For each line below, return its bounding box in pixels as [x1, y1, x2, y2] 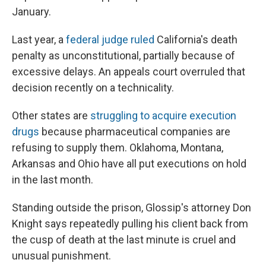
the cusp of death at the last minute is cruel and [12, 233, 236, 246]
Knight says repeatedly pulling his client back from [12, 217, 248, 230]
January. [12, 5, 51, 18]
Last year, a [12, 33, 66, 46]
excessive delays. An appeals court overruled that [12, 65, 245, 78]
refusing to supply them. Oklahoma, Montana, [12, 141, 223, 154]
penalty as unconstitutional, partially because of [12, 49, 235, 62]
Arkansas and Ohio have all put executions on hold [12, 157, 246, 170]
